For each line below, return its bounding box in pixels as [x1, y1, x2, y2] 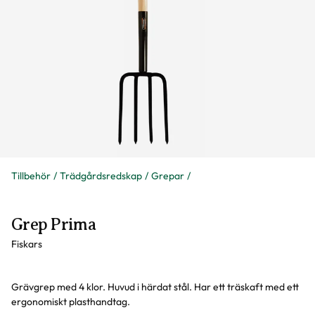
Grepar [151, 169, 184, 182]
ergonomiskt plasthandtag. [11, 295, 130, 308]
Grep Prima [11, 215, 96, 233]
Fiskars [11, 238, 42, 250]
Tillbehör [11, 169, 51, 182]
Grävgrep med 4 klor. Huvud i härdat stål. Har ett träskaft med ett [11, 281, 299, 293]
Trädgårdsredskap [60, 169, 142, 182]
